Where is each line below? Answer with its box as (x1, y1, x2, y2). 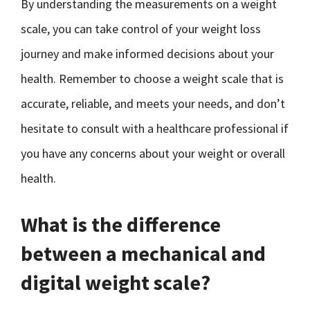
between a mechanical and (21, 240, 266, 266)
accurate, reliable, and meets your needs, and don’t (21, 95, 285, 111)
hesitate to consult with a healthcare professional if (21, 120, 289, 136)
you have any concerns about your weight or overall (21, 145, 285, 161)
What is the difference (21, 211, 221, 237)
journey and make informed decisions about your (21, 46, 274, 62)
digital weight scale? (21, 269, 210, 295)
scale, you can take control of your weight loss (21, 21, 261, 37)
